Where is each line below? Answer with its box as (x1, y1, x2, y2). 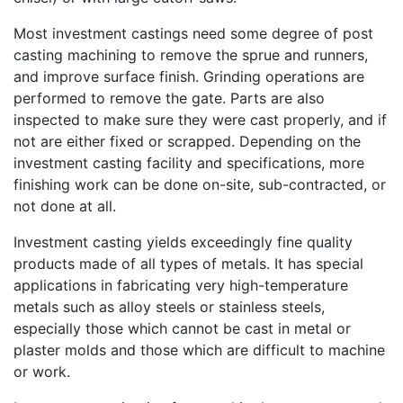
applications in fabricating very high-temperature (13, 275, 348, 294)
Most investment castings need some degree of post (13, 23, 373, 42)
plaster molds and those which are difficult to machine (13, 340, 385, 359)
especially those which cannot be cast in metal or (13, 318, 351, 337)
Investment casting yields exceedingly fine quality (13, 232, 353, 251)
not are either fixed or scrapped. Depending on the (13, 131, 361, 150)
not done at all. (13, 196, 116, 215)
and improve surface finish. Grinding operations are (13, 67, 364, 85)
